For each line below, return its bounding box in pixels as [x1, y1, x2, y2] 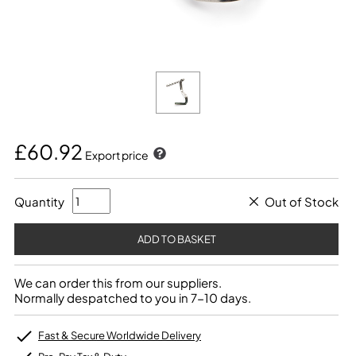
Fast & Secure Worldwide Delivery [38, 329, 201, 342]
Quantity [14, 193, 64, 209]
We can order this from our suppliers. [14, 275, 222, 290]
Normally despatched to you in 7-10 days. [14, 290, 251, 305]
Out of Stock [265, 193, 339, 209]
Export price [85, 148, 150, 162]
